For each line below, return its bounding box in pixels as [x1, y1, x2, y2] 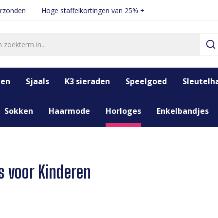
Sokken [4, 106, 33, 116]
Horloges [106, 106, 141, 116]
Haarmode [49, 106, 90, 116]
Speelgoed [126, 76, 167, 87]
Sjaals [26, 76, 49, 87]
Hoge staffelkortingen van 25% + [41, 5, 145, 15]
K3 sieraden [65, 76, 110, 87]
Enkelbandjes [157, 106, 209, 116]
